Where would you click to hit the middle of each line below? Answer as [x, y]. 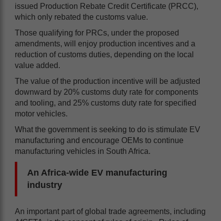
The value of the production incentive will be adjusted [108, 81]
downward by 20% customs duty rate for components [107, 92]
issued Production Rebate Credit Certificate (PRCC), [107, 6]
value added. [38, 65]
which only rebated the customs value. [83, 17]
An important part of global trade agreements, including [110, 211]
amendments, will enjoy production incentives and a [105, 43]
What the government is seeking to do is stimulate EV [108, 129]
